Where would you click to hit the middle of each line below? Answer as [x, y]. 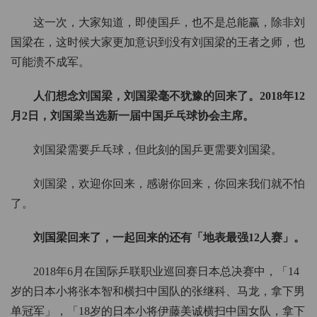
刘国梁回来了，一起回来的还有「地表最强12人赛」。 [169, 238]
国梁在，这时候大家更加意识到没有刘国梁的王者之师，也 [158, 42]
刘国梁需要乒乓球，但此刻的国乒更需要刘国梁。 [158, 150]
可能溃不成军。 [50, 62]
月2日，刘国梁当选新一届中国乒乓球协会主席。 [132, 116]
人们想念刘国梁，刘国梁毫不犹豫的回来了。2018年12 [169, 96]
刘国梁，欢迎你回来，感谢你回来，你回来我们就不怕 [169, 184]
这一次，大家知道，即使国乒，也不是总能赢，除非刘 [169, 23]
